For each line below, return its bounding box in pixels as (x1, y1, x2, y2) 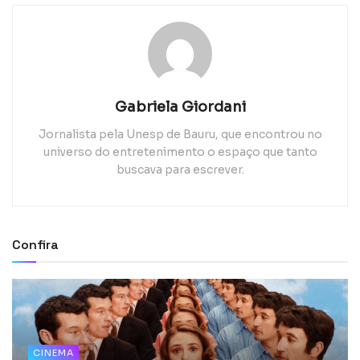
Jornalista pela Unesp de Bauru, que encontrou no (38, 127, 322, 142)
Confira (12, 236, 59, 254)
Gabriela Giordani (114, 98, 246, 117)
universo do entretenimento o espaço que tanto (43, 145, 317, 160)
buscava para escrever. (116, 162, 244, 178)
